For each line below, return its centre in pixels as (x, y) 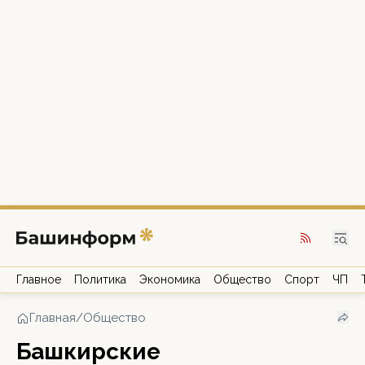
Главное (39, 279)
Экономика (170, 279)
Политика (100, 279)
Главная (53, 318)
